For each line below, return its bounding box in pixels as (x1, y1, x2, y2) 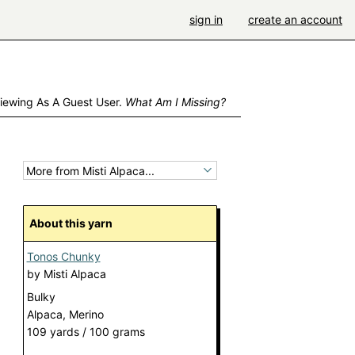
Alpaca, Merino (26, 307, 104, 322)
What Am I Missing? (124, 95, 226, 109)
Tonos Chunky (26, 250, 101, 264)
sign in (189, 13, 223, 26)
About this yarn (36, 216, 113, 231)
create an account (248, 13, 342, 26)
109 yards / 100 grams (26, 325, 145, 339)
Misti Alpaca (43, 267, 106, 281)
